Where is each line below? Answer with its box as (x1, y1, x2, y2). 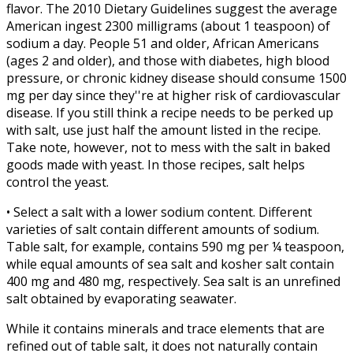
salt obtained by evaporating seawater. (6, 290, 236, 308)
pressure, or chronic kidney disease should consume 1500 (6, 69, 347, 87)
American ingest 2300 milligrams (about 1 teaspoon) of (6, 17, 330, 35)
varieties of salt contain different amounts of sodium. (6, 221, 319, 239)
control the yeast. (6, 173, 109, 191)
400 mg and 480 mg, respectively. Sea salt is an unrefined (6, 273, 340, 291)
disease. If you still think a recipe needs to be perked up (6, 104, 333, 122)
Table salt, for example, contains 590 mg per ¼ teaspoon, (6, 238, 344, 256)
